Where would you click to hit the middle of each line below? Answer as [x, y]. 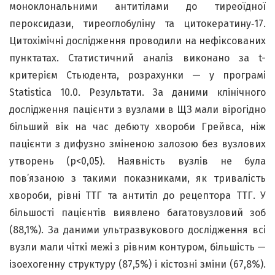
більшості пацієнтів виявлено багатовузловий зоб [137, 212]
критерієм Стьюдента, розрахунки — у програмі [137, 75]
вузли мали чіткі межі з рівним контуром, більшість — [137, 247]
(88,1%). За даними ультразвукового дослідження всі [137, 230]
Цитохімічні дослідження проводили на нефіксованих [137, 41]
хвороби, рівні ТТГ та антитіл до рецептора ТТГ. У [137, 195]
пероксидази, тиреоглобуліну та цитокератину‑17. [137, 23]
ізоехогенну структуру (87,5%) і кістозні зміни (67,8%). [137, 264]
